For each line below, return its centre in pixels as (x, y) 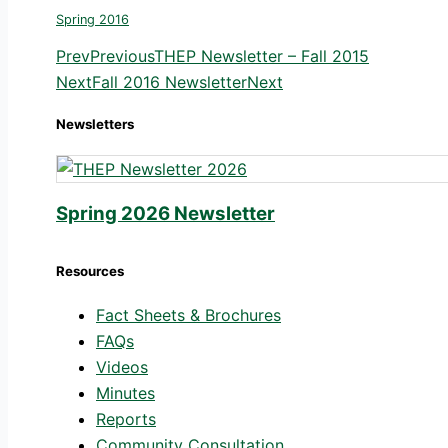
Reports (126, 418)
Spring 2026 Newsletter (165, 214)
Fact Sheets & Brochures (188, 314)
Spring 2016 (92, 20)
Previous (122, 56)
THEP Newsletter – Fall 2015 (261, 56)
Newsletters (95, 124)
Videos (122, 366)
